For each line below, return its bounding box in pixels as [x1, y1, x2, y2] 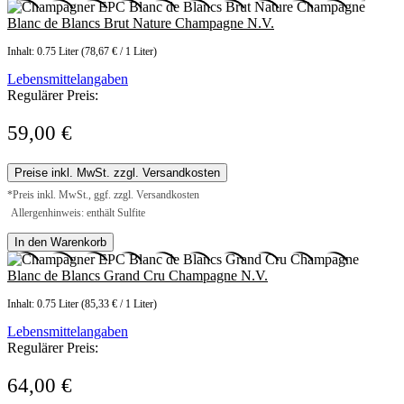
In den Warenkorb [14, 235, 106, 250]
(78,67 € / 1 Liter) [81, 45, 157, 59]
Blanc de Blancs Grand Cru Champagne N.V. [7, 268, 268, 284]
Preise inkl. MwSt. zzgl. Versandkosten [14, 166, 220, 180]
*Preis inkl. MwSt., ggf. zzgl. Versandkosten [7, 188, 199, 202]
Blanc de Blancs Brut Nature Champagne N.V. [7, 15, 274, 32]
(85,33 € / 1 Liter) [81, 298, 157, 311]
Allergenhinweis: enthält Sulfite [11, 207, 145, 220]
